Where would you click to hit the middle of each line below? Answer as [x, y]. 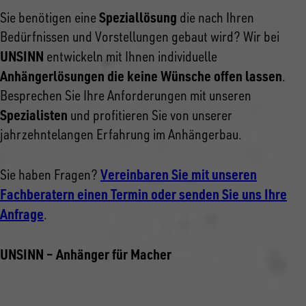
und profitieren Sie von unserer [150, 115]
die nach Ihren [215, 18]
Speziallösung [138, 17]
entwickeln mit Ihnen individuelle [130, 57]
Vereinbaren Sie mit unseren [179, 175]
